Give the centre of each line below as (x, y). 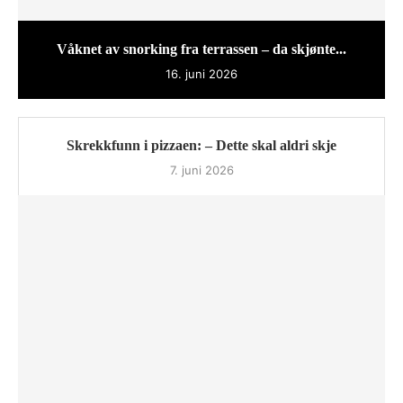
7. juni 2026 (201, 170)
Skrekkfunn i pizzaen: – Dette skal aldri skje (201, 146)
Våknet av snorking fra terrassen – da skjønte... (201, 49)
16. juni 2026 (201, 74)
